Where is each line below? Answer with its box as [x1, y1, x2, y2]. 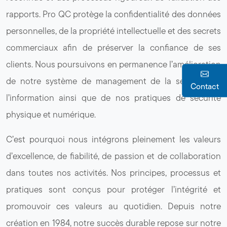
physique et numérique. [6, 107, 96, 121]
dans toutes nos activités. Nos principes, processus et [6, 166, 221, 179]
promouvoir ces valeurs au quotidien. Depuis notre [6, 199, 221, 212]
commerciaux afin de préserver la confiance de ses [6, 41, 221, 54]
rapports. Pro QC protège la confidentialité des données [6, 7, 221, 20]
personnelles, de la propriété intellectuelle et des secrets [6, 24, 221, 37]
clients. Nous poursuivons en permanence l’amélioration [6, 57, 221, 70]
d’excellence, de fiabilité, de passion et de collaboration [6, 149, 221, 162]
